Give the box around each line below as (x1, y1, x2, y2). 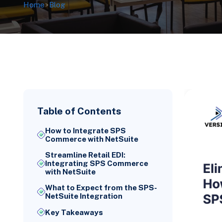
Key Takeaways (45, 208, 104, 217)
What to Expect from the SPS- (45, 183, 158, 192)
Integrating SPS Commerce (45, 159, 149, 168)
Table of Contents (37, 105, 122, 116)
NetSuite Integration (45, 192, 123, 201)
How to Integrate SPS (45, 126, 126, 135)
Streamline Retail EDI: (45, 151, 126, 160)
